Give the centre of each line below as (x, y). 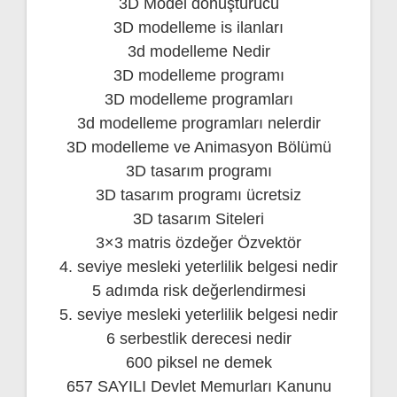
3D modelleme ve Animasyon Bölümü (198, 147)
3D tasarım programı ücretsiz (198, 195)
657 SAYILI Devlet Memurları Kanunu (198, 386)
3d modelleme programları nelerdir (198, 123)
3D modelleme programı (198, 75)
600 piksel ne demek (198, 362)
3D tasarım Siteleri (198, 218)
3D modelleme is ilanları (198, 27)
